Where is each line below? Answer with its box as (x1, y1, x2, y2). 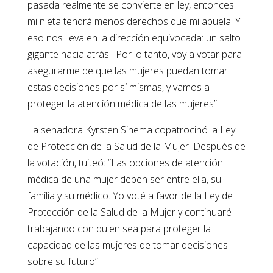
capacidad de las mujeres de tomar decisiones (27, 238, 228, 252)
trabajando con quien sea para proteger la (27, 222, 211, 236)
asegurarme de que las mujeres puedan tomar (27, 64, 228, 78)
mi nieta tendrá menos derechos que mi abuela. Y (27, 15, 241, 29)
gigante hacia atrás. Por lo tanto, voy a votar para (27, 48, 242, 62)
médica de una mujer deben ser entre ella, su (27, 172, 221, 186)
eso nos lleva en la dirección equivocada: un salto (27, 31, 241, 45)
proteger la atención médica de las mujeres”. (27, 97, 219, 111)
